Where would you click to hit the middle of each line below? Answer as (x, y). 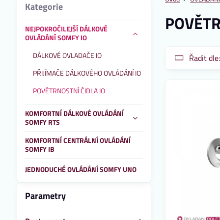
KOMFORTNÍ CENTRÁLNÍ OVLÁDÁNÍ (78, 140)
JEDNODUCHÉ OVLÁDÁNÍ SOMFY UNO (81, 169)
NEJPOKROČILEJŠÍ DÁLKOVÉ (66, 29)
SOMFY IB (40, 149)
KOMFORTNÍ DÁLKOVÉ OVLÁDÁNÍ (74, 113)
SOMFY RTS (42, 122)
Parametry (45, 196)
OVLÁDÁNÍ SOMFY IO (56, 38)
